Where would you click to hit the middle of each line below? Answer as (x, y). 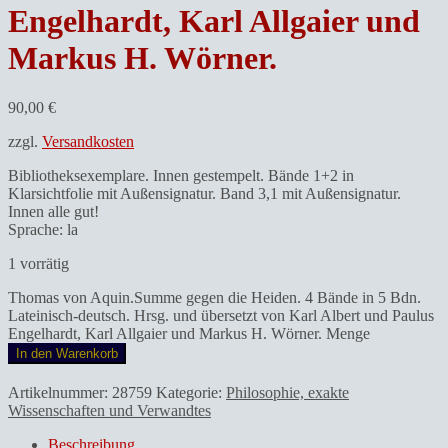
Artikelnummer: (60, 392)
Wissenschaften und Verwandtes (109, 410)
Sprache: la (43, 229)
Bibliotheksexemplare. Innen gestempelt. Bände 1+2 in (181, 175)
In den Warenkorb (67, 353)
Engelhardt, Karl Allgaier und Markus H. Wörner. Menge (189, 333)
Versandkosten (88, 141)
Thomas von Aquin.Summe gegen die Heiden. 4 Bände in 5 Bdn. (214, 297)
